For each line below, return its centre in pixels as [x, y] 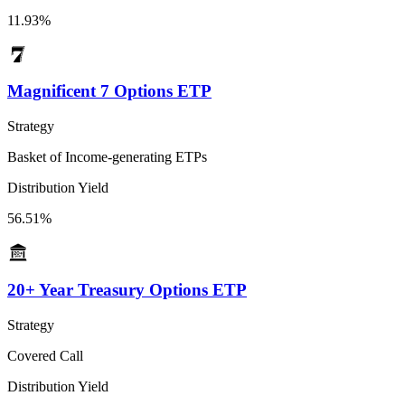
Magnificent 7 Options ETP [109, 91]
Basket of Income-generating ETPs [107, 157]
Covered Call [45, 355]
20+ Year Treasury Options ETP [127, 289]
